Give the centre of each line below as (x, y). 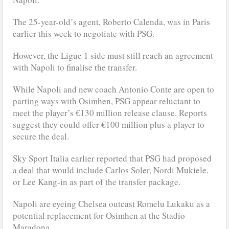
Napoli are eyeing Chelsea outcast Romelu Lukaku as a (112, 203)
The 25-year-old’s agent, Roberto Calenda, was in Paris (112, 21)
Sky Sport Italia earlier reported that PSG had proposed (112, 158)
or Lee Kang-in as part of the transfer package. (97, 181)
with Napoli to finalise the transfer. (75, 67)
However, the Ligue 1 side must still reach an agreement (113, 55)
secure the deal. (41, 136)
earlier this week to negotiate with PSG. (84, 33)
